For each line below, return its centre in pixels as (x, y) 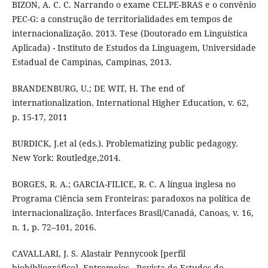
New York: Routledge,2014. (66, 158)
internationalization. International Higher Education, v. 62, (130, 103)
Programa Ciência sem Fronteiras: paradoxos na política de (131, 199)
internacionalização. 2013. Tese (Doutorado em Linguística (130, 33)
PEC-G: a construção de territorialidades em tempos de (122, 19)
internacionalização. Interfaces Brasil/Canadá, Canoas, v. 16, (133, 213)
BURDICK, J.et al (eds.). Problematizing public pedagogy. (125, 144)
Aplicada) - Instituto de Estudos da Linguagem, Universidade (134, 48)
